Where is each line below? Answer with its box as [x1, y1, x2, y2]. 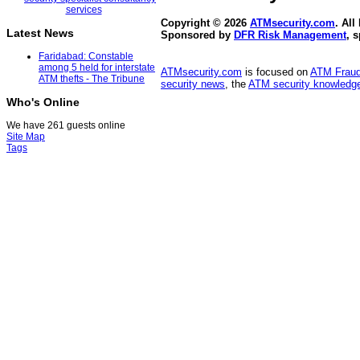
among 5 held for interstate [39, 62, 155, 74]
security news [161, 78, 225, 91]
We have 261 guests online [6, 120, 125, 132]
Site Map [6, 131, 45, 143]
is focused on [242, 66, 310, 79]
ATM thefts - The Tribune [39, 73, 145, 85]
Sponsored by [161, 29, 234, 42]
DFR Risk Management [234, 29, 346, 42]
